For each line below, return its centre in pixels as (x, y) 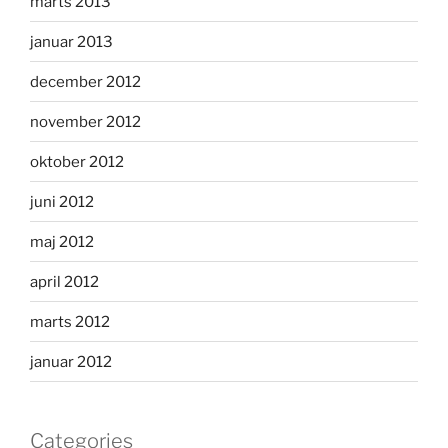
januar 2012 (71, 361)
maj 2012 (62, 241)
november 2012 (85, 121)
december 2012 (85, 81)
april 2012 (64, 281)
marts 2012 (70, 321)
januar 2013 (71, 41)
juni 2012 (62, 201)
